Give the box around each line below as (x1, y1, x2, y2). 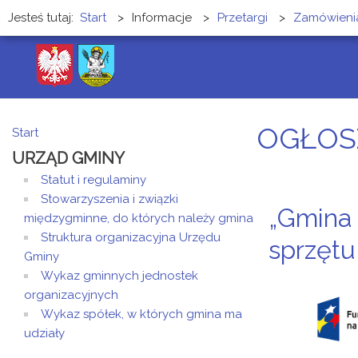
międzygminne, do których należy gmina (24, 211, 253, 225)
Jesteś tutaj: (8, 10, 80, 25)
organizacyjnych (24, 288, 118, 302)
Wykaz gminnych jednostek (41, 268, 198, 283)
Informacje (132, 10, 195, 25)
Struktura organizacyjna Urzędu (41, 230, 221, 245)
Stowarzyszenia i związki (41, 192, 178, 206)
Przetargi (217, 10, 268, 25)
